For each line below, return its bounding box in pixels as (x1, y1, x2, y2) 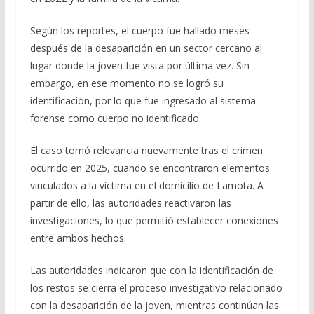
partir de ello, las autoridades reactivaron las (29, 196, 231, 210)
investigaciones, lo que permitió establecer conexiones (29, 214, 278, 228)
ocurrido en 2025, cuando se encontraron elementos (29, 161, 270, 175)
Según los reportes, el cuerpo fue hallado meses (29, 24, 250, 38)
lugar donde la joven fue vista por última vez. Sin (29, 59, 250, 73)
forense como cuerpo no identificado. (29, 111, 201, 125)
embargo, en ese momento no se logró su (29, 76, 224, 90)
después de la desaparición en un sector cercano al (29, 41, 262, 55)
